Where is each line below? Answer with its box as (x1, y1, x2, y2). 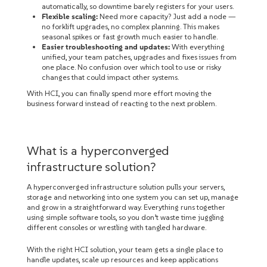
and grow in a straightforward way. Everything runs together (27, 203, 225, 212)
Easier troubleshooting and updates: (42, 42, 170, 51)
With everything (170, 42, 225, 51)
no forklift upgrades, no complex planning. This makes (42, 22, 219, 31)
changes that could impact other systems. (42, 73, 179, 82)
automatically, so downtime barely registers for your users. (42, 2, 234, 11)
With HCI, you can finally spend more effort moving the (27, 89, 212, 98)
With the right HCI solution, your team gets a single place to (27, 245, 223, 254)
